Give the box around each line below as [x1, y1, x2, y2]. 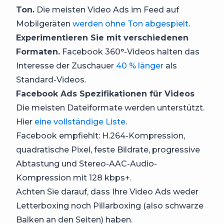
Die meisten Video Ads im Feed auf [34, 4, 179, 14]
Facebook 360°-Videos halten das [60, 46, 199, 56]
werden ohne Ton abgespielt [72, 18, 188, 28]
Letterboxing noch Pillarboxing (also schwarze [16, 200, 203, 210]
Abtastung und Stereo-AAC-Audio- [16, 158, 157, 168]
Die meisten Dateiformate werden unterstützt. [16, 102, 204, 112]
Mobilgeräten [16, 18, 72, 28]
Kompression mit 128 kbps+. [16, 172, 131, 182]
